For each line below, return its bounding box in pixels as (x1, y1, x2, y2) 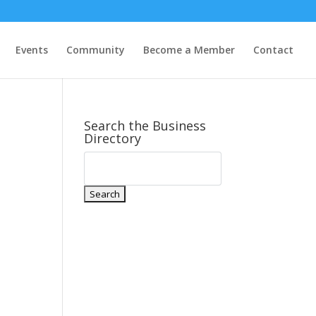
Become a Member (143, 43, 235, 56)
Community (66, 43, 125, 56)
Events (16, 43, 48, 56)
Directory (84, 130, 142, 147)
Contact (253, 43, 293, 56)
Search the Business (84, 117, 207, 134)
